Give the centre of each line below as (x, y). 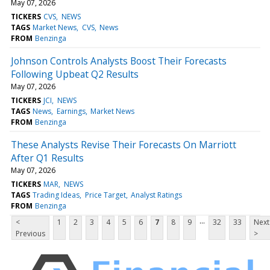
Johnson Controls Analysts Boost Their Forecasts (119, 61)
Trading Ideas (56, 195)
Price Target (105, 195)
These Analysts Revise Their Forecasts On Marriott (124, 144)
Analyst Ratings (156, 195)
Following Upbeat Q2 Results (75, 74)
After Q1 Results (47, 158)
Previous (30, 233)
